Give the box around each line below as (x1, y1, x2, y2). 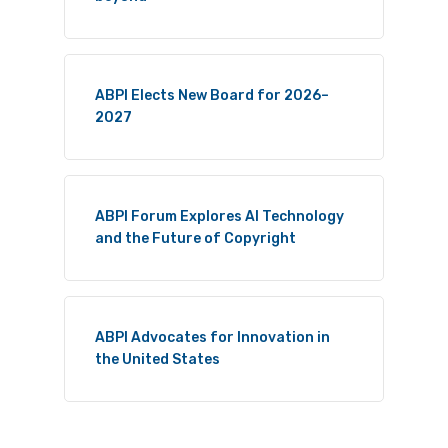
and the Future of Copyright (95, 230, 296, 248)
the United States (95, 351, 220, 369)
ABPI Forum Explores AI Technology (95, 208, 344, 226)
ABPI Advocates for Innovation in (95, 329, 330, 347)
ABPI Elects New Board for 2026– (95, 87, 329, 105)
